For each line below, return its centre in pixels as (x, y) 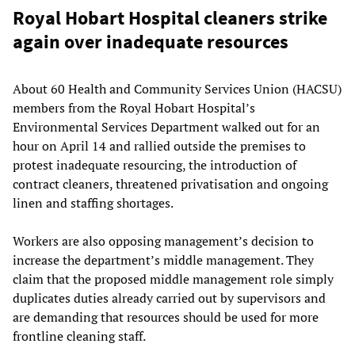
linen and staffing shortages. (93, 202)
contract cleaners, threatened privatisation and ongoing (170, 183)
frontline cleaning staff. (79, 336)
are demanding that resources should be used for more (166, 317)
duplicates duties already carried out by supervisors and (169, 298)
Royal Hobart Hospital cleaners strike (170, 17)
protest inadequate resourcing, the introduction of (155, 164)
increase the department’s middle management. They (163, 260)
